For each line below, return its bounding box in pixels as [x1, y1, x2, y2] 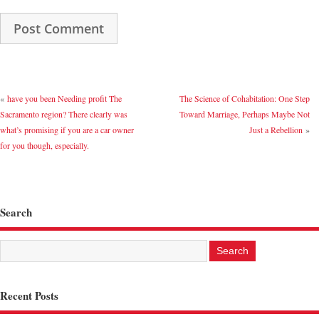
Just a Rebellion [249, 124, 303, 136]
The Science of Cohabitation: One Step [179, 93, 310, 105]
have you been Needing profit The [7, 93, 122, 105]
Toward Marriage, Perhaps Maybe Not [179, 108, 310, 120]
